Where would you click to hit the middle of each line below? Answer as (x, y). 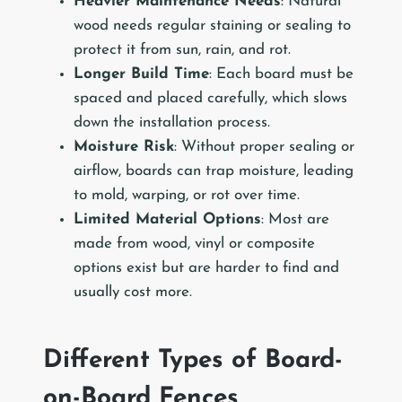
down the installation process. (172, 123)
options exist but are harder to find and (206, 268)
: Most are (295, 220)
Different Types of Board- (193, 361)
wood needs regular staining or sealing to (212, 26)
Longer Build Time (141, 74)
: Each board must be (281, 74)
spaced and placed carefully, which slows (210, 99)
